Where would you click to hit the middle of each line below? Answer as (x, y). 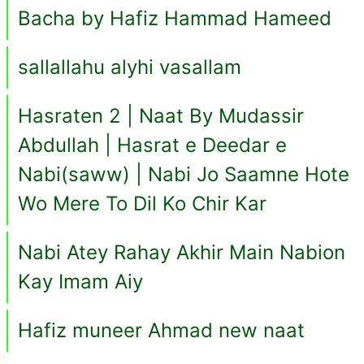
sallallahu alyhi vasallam (130, 67)
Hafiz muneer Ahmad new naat (161, 330)
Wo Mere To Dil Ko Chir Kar (142, 204)
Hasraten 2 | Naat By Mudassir (161, 116)
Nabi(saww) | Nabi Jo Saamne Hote (184, 174)
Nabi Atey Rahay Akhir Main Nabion (182, 252)
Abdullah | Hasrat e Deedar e (152, 145)
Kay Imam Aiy (80, 282)
